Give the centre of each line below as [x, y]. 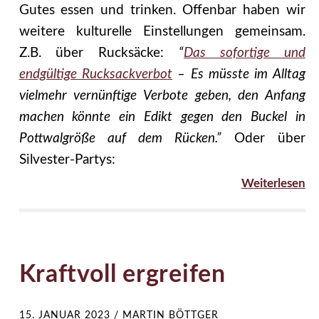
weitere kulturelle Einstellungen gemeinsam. [162, 31]
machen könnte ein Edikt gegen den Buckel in [162, 117]
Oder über [263, 138]
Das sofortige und [245, 53]
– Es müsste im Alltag [239, 74]
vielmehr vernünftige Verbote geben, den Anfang [162, 95]
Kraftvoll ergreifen [122, 274]
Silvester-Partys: [67, 159]
